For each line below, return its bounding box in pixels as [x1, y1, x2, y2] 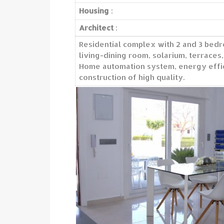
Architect [79, 23, 113, 32]
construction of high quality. [79, 72, 184, 82]
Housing [79, 6, 109, 15]
